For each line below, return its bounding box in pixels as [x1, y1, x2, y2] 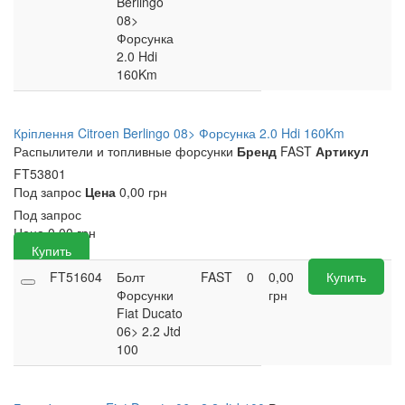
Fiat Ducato [117, 304, 183, 323]
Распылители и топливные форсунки [14, 142, 233, 161]
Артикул [316, 142, 369, 161]
